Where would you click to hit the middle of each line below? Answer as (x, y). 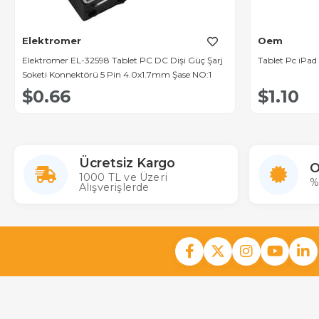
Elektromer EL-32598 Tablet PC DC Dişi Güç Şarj (122, 60)
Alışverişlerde (114, 188)
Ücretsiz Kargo (127, 163)
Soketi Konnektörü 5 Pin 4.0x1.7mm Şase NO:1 (117, 74)
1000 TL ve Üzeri (123, 178)
